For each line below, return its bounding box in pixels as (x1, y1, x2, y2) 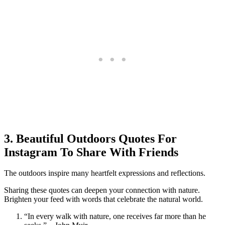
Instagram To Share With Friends (4, 145, 178, 159)
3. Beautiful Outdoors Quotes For (4, 132, 177, 145)
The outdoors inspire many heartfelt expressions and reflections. (4, 169, 205, 178)
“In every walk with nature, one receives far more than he (24, 212, 206, 221)
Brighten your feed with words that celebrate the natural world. (4, 195, 203, 204)
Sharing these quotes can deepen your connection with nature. (4, 186, 200, 195)
